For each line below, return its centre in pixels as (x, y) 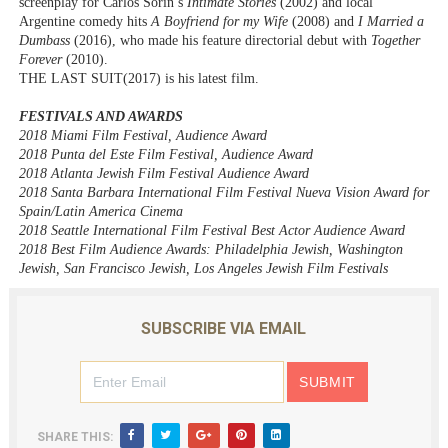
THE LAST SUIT (70, 79)
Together (395, 41)
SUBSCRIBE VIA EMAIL (224, 329)
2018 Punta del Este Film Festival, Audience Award (165, 155)
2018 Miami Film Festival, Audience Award (142, 136)
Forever (42, 60)
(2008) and (324, 22)
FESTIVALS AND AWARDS (100, 117)
